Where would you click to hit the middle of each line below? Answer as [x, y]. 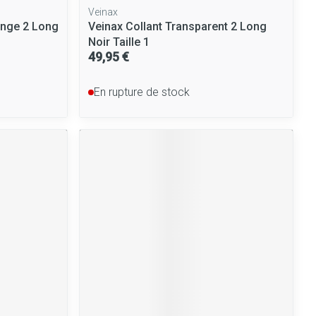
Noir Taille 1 [119, 42]
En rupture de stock [142, 92]
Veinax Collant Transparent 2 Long [178, 26]
